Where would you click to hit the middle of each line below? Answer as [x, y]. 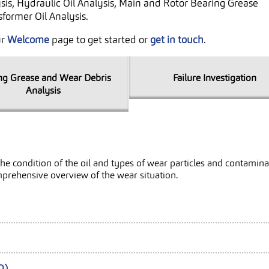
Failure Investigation [214, 78]
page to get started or [100, 40]
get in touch [177, 40]
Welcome [28, 40]
